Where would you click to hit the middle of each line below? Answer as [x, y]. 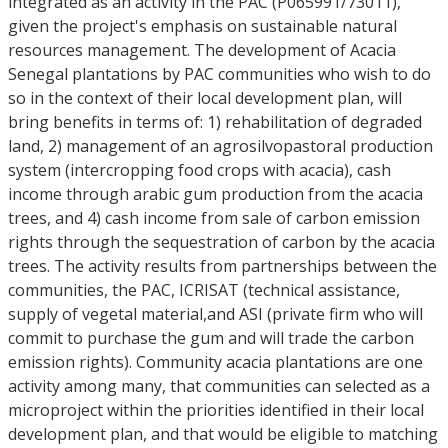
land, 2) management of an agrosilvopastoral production [220, 146]
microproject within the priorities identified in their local [216, 410]
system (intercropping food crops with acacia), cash [199, 170]
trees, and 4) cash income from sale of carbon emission [214, 218]
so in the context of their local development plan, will [205, 98]
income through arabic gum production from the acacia [215, 194]
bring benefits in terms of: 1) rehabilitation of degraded [215, 122]
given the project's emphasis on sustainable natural [202, 26]
